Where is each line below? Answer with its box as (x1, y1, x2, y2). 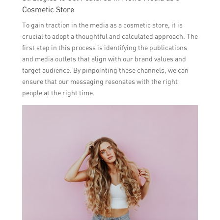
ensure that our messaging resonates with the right (22, 77, 178, 85)
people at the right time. (22, 88, 95, 97)
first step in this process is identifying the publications (22, 43, 187, 52)
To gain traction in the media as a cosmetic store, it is (22, 20, 183, 29)
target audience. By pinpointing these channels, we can (22, 65, 189, 74)
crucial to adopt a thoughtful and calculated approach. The (22, 31, 198, 40)
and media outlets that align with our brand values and (22, 54, 186, 63)
